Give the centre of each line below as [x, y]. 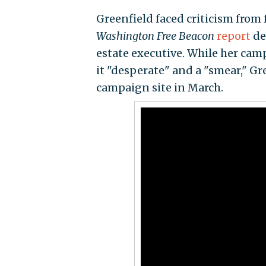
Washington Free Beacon [155, 36]
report [233, 36]
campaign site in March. [159, 88]
